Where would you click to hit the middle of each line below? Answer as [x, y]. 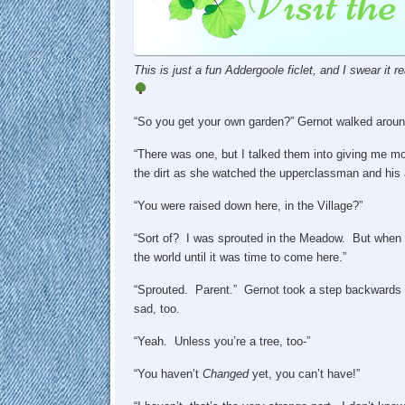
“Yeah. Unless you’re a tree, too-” [221, 342]
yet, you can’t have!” [306, 374]
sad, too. [156, 309]
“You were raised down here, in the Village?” [248, 206]
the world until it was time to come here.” [240, 258]
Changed [227, 374]
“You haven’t [168, 374]
